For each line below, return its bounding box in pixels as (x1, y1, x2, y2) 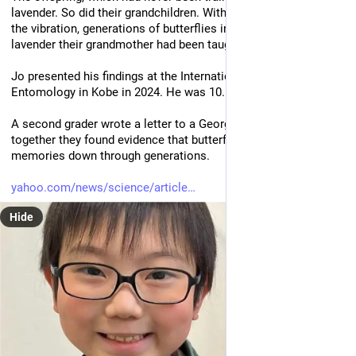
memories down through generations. (11, 148, 213, 163)
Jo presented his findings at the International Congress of (11, 68, 315, 83)
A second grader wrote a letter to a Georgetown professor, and (11, 116, 342, 131)
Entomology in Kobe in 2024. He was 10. (11, 84, 225, 99)
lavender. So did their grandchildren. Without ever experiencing (11, 5, 339, 20)
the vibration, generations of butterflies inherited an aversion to (11, 21, 345, 36)
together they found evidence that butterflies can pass (11, 132, 296, 147)
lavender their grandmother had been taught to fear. (11, 37, 281, 52)
